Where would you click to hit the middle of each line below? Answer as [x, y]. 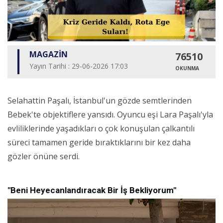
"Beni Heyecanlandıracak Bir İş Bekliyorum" [92, 190]
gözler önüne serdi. [44, 157]
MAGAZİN [49, 55]
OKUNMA [187, 68]
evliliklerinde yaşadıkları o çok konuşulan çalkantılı [101, 129]
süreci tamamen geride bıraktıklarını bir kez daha [99, 143]
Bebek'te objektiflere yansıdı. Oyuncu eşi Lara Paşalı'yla [110, 115]
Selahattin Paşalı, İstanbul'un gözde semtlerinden [100, 101]
